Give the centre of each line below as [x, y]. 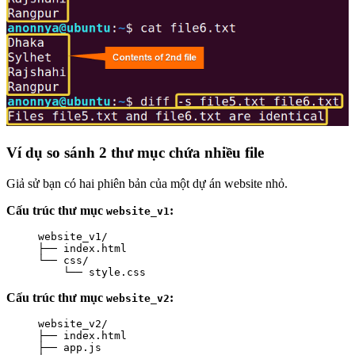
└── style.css [92, 272]
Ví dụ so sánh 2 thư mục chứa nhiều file [135, 153]
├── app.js [70, 347]
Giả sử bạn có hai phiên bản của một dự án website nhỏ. [147, 183]
